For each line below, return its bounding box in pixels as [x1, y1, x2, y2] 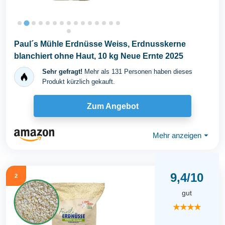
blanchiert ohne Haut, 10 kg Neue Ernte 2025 [14, 52, 183, 60]
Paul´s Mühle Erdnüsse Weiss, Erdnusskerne [14, 40, 186, 48]
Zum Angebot [86, 101, 139, 110]
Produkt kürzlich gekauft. [42, 78, 115, 85]
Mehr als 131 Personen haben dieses [82, 68, 192, 75]
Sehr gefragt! [42, 68, 82, 75]
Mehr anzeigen [153, 131, 201, 140]
